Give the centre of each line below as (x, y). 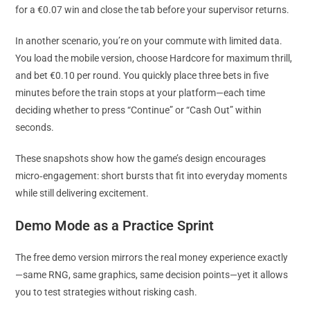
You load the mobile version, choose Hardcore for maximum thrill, (154, 58)
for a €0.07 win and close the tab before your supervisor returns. (153, 10)
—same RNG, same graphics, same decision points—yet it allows (152, 275)
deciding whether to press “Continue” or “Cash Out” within (139, 110)
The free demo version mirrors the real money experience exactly (152, 257)
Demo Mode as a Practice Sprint (115, 226)
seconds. (35, 127)
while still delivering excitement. (82, 193)
